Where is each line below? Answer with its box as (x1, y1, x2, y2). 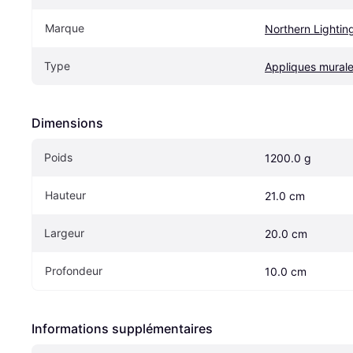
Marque (45, 20, 84, 35)
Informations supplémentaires (32, 320, 213, 336)
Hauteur (45, 188, 86, 202)
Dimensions (32, 114, 103, 131)
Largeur (44, 225, 84, 240)
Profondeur (45, 263, 102, 277)
